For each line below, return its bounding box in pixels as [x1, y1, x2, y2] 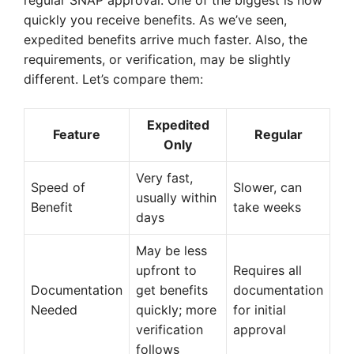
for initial [233, 302, 286, 318]
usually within [136, 190, 217, 206]
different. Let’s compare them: [24, 71, 203, 88]
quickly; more [136, 302, 217, 318]
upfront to [136, 262, 197, 279]
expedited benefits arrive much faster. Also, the [24, 32, 307, 48]
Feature [53, 126, 100, 143]
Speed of [31, 179, 85, 196]
